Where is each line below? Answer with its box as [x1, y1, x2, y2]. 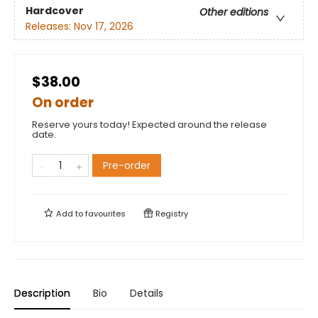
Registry [153, 208, 188, 220]
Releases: [26, 18, 74, 33]
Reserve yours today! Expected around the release [32, 118, 267, 132]
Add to [54, 208, 85, 220]
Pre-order [103, 158, 150, 173]
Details [130, 286, 163, 301]
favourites [85, 208, 126, 220]
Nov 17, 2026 [74, 18, 133, 33]
